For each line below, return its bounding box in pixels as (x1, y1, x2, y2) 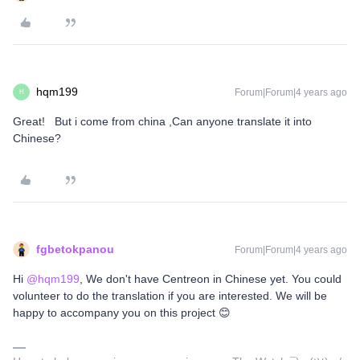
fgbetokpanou (36, 243, 114, 256)
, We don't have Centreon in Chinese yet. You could (80, 272, 342, 286)
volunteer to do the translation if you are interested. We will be (13, 289, 327, 303)
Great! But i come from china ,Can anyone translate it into (13, 115, 312, 129)
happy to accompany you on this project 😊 (13, 306, 231, 320)
